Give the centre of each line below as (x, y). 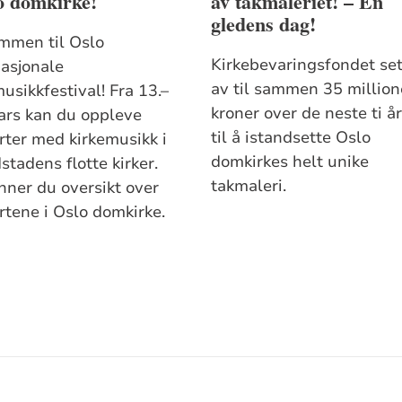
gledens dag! (264, 23)
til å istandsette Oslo (291, 138)
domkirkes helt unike (290, 162)
